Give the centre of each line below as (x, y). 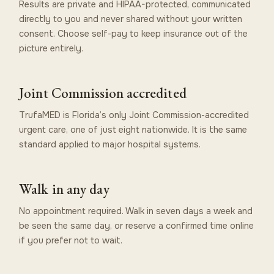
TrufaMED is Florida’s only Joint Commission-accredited (134, 115)
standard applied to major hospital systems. (110, 144)
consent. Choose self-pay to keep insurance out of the (134, 33)
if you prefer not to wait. (71, 240)
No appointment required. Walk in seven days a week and (136, 211)
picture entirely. (51, 48)
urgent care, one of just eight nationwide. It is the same (133, 129)
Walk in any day (65, 189)
